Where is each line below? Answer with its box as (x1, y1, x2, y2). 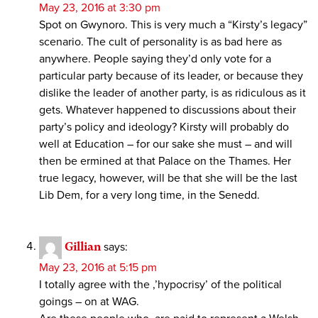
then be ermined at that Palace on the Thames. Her (39, 153, 291, 168)
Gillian (65, 239, 101, 253)
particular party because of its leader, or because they (39, 68, 303, 83)
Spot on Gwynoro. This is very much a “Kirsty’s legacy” (39, 17, 307, 32)
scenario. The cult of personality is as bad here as (39, 34, 282, 49)
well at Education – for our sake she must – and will (39, 136, 292, 151)
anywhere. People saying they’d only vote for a (39, 51, 271, 66)
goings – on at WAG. (39, 294, 139, 309)
